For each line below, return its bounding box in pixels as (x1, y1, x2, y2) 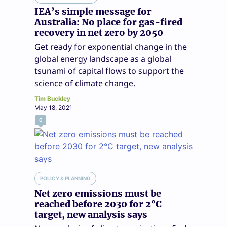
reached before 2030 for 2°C (34, 198, 162, 210)
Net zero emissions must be (34, 187, 161, 199)
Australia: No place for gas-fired (34, 16, 182, 28)
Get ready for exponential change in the (34, 41, 187, 52)
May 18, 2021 (34, 103, 72, 111)
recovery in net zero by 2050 (34, 26, 163, 39)
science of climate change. (34, 77, 135, 89)
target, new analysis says (34, 208, 147, 220)
